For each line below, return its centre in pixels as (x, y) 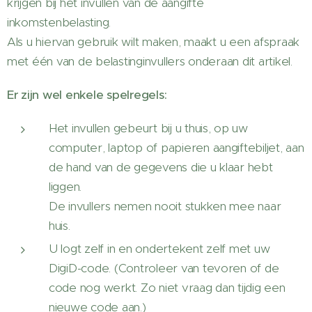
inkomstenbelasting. (59, 22)
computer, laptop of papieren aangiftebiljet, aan (177, 147)
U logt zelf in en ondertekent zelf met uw (159, 248)
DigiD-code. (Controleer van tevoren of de (164, 268)
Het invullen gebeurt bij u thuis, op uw (148, 128)
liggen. (65, 186)
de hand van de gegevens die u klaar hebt (161, 167)
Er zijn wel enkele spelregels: (87, 94)
